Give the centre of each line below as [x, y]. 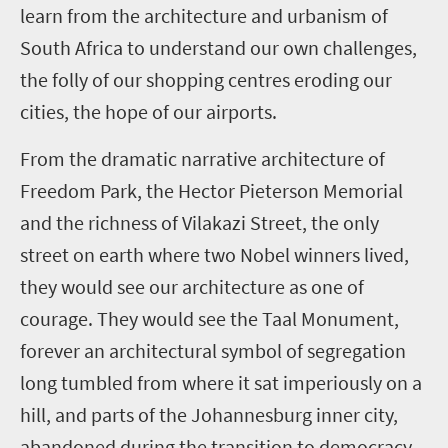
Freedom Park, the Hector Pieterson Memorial [211, 190]
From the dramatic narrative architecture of [202, 158]
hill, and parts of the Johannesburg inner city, [209, 414]
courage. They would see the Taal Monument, [209, 318]
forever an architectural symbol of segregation [213, 350]
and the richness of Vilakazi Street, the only [199, 222]
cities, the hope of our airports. [148, 111]
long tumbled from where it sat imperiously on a [221, 382]
